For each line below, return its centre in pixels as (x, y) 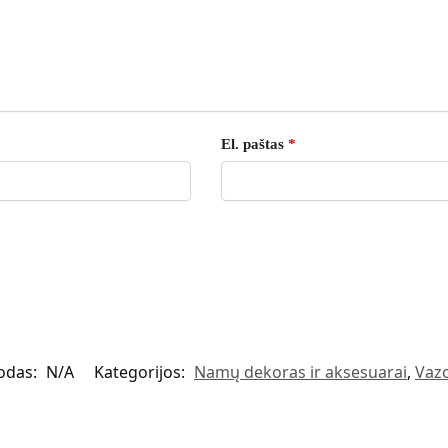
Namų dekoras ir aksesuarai (300, 372)
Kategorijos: (141, 372)
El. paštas (254, 143)
